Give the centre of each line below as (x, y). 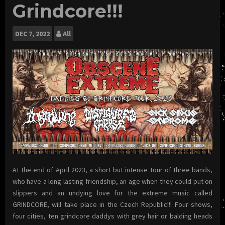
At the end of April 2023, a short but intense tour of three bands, (113, 170)
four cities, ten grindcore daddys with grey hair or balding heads (113, 216)
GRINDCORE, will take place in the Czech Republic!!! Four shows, (113, 204)
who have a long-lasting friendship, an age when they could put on (113, 181)
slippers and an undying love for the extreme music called (113, 193)
